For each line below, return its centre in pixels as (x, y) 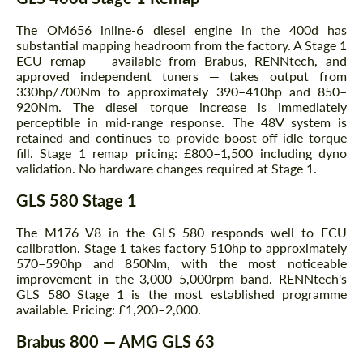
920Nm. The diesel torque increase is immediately (181, 107)
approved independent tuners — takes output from (181, 76)
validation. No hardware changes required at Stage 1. (167, 169)
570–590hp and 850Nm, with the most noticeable (181, 263)
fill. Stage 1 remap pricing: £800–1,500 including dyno (181, 153)
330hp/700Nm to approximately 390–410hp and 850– (181, 92)
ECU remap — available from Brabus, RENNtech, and (181, 61)
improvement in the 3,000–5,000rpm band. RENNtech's (181, 279)
